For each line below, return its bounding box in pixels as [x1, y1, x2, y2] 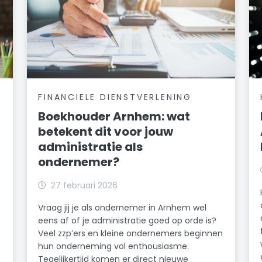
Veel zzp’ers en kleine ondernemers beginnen [38, 227, 223, 239]
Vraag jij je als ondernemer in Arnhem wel [38, 201, 207, 213]
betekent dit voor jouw [38, 123, 174, 140]
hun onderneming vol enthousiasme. [38, 240, 189, 252]
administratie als [38, 138, 143, 155]
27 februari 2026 [51, 179, 118, 191]
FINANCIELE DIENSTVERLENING [38, 91, 192, 103]
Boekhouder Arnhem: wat [38, 108, 191, 125]
